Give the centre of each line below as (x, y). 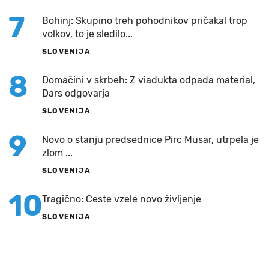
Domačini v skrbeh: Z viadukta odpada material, (149, 80)
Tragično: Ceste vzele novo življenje (122, 199)
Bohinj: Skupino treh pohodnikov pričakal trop (145, 21)
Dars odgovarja (76, 94)
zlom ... (57, 153)
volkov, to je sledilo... (87, 34)
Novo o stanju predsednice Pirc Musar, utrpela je (150, 140)
